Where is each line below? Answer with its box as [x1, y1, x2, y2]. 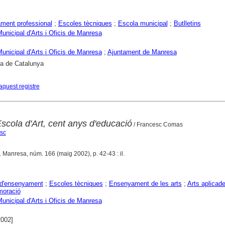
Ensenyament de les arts [108, 180, 182, 187]
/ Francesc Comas [132, 121, 183, 128]
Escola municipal [118, 19, 168, 27]
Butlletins [173, 19, 201, 27]
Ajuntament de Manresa [107, 48, 177, 56]
